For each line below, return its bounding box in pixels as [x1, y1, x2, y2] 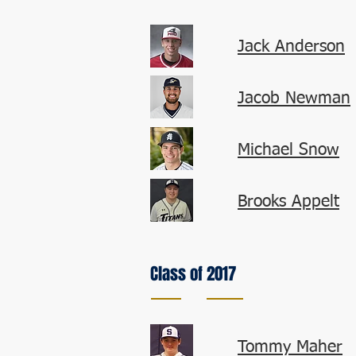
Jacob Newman [238, 91, 350, 107]
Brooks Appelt [238, 194, 339, 211]
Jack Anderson [238, 39, 345, 56]
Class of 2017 [150, 261, 236, 286]
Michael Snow [238, 142, 339, 159]
